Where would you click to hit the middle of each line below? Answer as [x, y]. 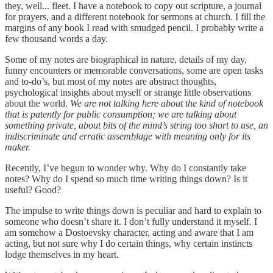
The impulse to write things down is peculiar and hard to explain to [133, 210]
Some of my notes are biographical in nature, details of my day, [126, 59]
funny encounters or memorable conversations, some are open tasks [134, 70]
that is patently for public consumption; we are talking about [121, 114]
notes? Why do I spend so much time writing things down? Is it [126, 179]
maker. [18, 147]
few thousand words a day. [56, 38]
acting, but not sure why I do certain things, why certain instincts [129, 243]
